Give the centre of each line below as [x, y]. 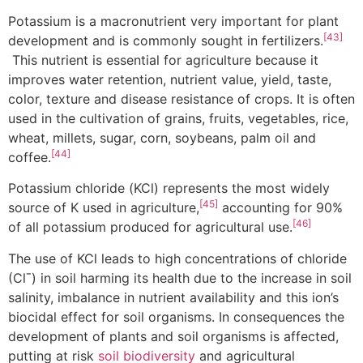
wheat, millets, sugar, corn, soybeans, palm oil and [162, 138]
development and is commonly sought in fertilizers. [166, 41]
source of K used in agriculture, [104, 208]
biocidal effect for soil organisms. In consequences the [176, 316]
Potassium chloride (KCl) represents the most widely [169, 188]
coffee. [30, 158]
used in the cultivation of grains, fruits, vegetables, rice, [178, 119]
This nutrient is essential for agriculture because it [163, 60]
